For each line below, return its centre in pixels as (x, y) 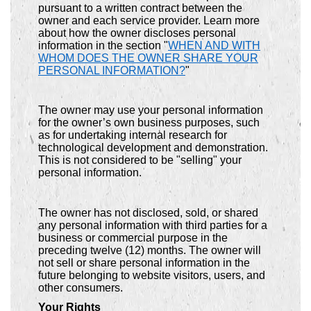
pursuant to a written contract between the (140, 8)
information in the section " (103, 46)
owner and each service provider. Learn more (149, 21)
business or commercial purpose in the (133, 237)
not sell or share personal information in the (144, 262)
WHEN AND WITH (214, 46)
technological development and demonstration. (153, 148)
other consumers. (81, 287)
